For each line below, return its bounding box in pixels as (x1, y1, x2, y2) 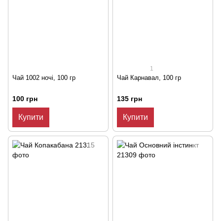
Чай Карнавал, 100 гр (117, 74, 181, 82)
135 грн (117, 95, 142, 103)
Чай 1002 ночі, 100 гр (12, 74, 75, 82)
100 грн (12, 95, 37, 103)
